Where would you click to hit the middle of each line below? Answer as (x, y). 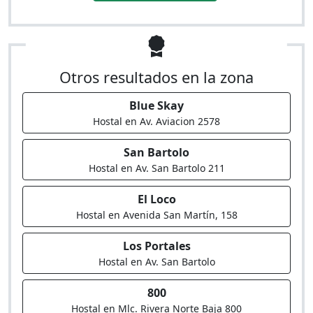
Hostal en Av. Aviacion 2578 (156, 121)
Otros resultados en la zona (156, 77)
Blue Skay (156, 105)
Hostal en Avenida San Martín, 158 (156, 215)
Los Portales (156, 246)
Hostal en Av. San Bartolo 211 (156, 168)
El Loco (156, 199)
